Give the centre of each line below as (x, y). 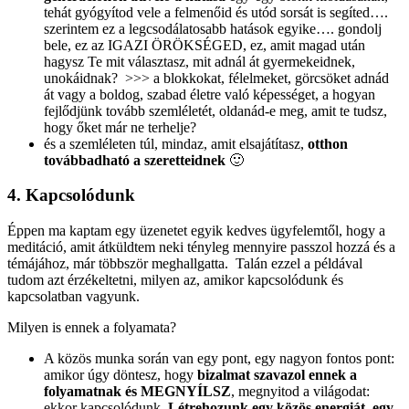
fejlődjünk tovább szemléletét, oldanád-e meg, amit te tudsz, (215, 110)
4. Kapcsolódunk (71, 195)
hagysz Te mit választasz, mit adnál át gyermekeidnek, (199, 61)
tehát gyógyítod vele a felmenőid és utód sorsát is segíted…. (216, 12)
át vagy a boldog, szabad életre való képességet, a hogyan (210, 94)
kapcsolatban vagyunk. (75, 296)
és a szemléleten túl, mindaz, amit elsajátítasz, (176, 143)
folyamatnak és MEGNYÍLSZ (137, 391)
